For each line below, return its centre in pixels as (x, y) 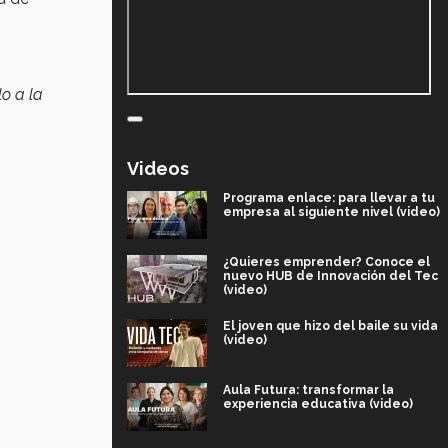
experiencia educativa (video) (318, 403)
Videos (158, 168)
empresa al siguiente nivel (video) (331, 211)
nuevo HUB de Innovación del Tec (330, 275)
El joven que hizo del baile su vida (330, 325)
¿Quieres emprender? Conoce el (326, 261)
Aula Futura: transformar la (308, 389)
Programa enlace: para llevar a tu (329, 197)
